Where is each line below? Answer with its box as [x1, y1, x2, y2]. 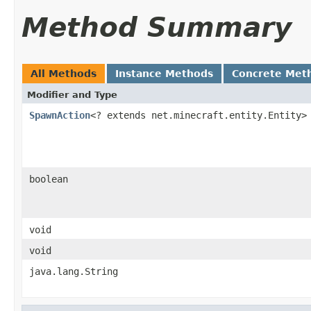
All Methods [31, 67, 96, 79]
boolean [29, 173, 68, 185]
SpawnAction [29, 109, 90, 121]
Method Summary [22, 11, 292, 43]
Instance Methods [115, 67, 213, 79]
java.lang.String [29, 265, 118, 277]
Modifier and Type [27, 89, 117, 100]
